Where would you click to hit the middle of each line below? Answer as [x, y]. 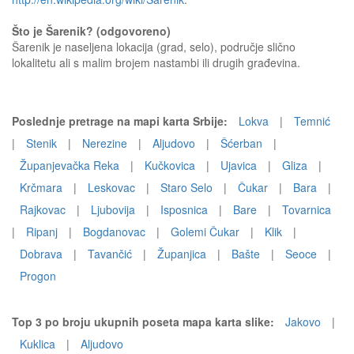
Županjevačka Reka [70, 165]
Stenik [41, 143]
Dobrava [41, 254]
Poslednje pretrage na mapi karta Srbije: [120, 121]
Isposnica [184, 209]
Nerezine [105, 143]
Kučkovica [170, 165]
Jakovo [303, 322]
